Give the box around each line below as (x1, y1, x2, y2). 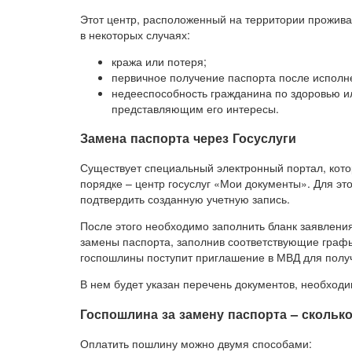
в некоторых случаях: (80, 26, 190, 42)
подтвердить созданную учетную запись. (80, 191, 290, 207)
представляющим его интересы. (112, 100, 279, 116)
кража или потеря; (112, 53, 207, 69)
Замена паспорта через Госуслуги (80, 128, 296, 147)
